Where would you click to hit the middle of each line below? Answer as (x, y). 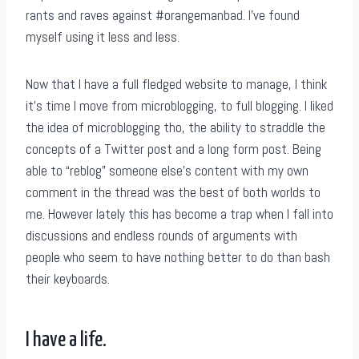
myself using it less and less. (103, 37)
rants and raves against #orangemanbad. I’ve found (163, 16)
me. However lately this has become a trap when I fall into (179, 214)
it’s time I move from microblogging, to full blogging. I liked (179, 106)
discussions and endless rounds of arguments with (161, 236)
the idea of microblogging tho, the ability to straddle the (175, 128)
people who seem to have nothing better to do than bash (178, 258)
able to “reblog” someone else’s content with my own (167, 171)
